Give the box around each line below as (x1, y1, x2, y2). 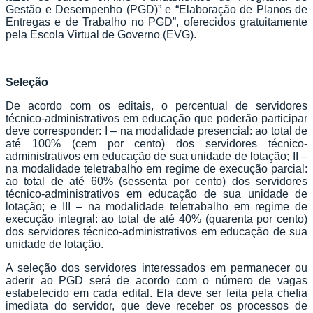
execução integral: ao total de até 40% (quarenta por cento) (6, 212, 307, 225)
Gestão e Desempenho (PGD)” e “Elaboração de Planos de (6, 3, 307, 15)
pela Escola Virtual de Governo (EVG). (6, 28, 196, 41)
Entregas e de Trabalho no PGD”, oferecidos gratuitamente (6, 15, 307, 28)
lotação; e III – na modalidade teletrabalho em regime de (6, 200, 307, 212)
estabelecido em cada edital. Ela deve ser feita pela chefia (6, 286, 307, 299)
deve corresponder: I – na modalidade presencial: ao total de (6, 124, 307, 137)
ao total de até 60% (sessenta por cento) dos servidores (6, 175, 307, 187)
